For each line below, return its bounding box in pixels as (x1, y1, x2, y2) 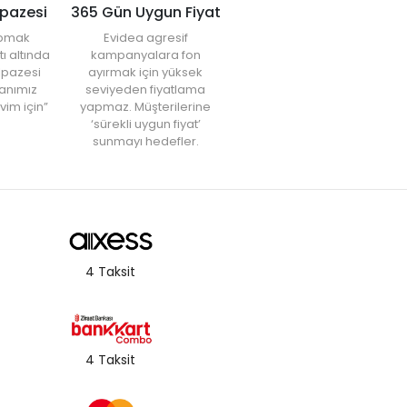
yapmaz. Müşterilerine (80, 97, 211, 115)
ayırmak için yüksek (88, 63, 203, 81)
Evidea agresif (103, 28, 188, 46)
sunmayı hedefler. (92, 132, 199, 150)
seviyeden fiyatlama (85, 80, 205, 98)
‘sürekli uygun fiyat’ (90, 114, 201, 133)
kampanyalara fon (90, 45, 201, 64)
